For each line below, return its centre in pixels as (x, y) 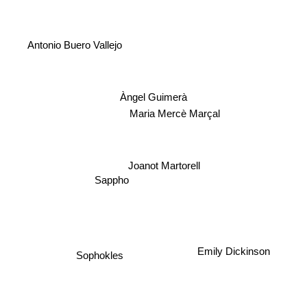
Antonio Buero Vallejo (75, 42)
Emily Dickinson (233, 257)
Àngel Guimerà (153, 97)
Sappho (113, 187)
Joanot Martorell (164, 166)
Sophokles (100, 256)
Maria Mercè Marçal (176, 122)
